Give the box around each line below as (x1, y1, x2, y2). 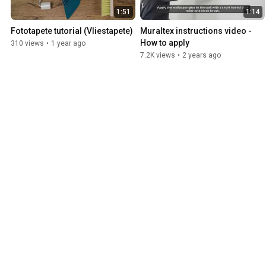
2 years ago (182, 51, 221, 60)
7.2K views (140, 51, 175, 60)
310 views (11, 39, 44, 48)
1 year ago (51, 39, 85, 48)
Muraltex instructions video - (140, 26, 252, 36)
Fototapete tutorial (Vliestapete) (11, 26, 133, 36)
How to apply (140, 38, 189, 48)
